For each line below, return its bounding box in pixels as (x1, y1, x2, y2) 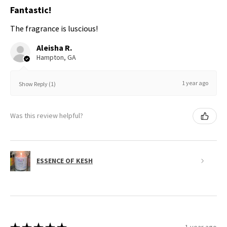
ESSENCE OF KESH (36, 156, 93, 165)
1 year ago (182, 79, 208, 87)
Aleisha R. (36, 42, 72, 53)
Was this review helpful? (10, 111, 83, 120)
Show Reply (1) (19, 80, 56, 88)
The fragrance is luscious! (10, 23, 98, 33)
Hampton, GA (36, 52, 76, 62)
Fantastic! (10, 4, 51, 16)
